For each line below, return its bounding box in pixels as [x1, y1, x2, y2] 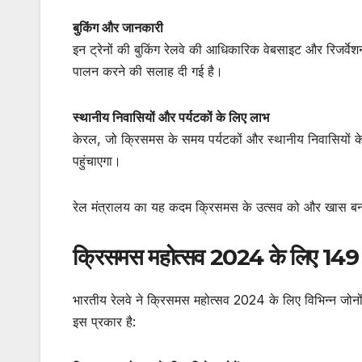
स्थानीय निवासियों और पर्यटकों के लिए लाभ [73, 108, 269, 125]
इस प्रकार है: [73, 314, 136, 330]
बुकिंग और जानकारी [73, 19, 163, 36]
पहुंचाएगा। [73, 152, 121, 169]
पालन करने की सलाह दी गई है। [73, 62, 223, 79]
